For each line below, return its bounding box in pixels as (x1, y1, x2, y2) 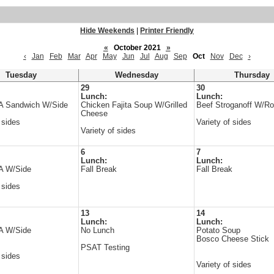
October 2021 (109, 43, 165, 52)
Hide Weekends (80, 26, 135, 35)
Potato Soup (196, 226, 240, 235)
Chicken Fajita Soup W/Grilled (81, 101, 187, 109)
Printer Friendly (140, 26, 194, 35)
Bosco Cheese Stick (196, 235, 269, 243)
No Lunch (81, 226, 114, 235)
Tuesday (5, 71, 37, 80)
